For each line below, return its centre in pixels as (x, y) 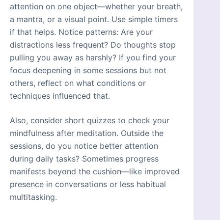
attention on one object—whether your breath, (96, 7)
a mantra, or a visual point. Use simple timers (94, 19)
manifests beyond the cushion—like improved (95, 172)
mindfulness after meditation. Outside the (87, 133)
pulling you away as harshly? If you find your (93, 58)
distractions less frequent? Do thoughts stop (93, 45)
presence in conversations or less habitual (88, 184)
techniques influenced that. (60, 96)
